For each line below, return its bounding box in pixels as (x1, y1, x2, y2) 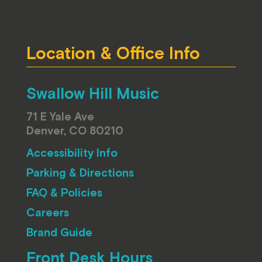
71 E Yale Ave (26, 110, 94, 123)
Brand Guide (26, 226, 92, 239)
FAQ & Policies (26, 186, 102, 199)
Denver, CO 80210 (26, 124, 123, 137)
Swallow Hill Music (26, 84, 159, 103)
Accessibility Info (26, 146, 118, 160)
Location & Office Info (26, 43, 200, 63)
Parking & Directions (26, 166, 134, 180)
